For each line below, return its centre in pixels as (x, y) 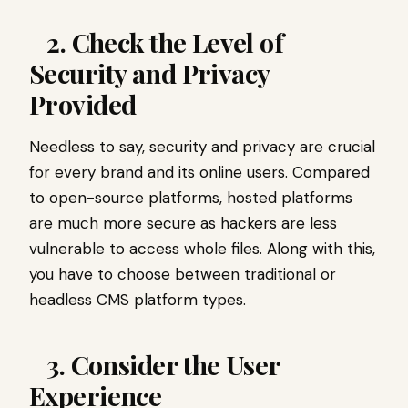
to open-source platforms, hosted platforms (191, 198)
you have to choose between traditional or (183, 275)
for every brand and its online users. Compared (199, 173)
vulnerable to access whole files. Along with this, (202, 249)
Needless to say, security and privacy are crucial (202, 147)
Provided (86, 104)
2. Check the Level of (157, 42)
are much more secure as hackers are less (183, 224)
